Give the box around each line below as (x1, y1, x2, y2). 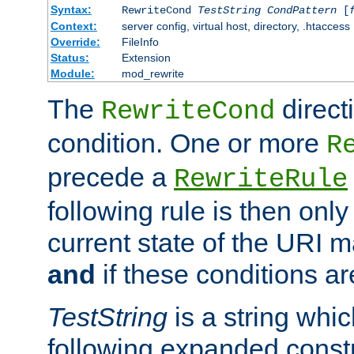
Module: (50, 66, 95, 80)
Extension (121, 51, 171, 64)
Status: (50, 51, 89, 64)
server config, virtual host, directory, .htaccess (121, 19, 350, 32)
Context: (50, 19, 97, 32)
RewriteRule (174, 164, 348, 194)
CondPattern (266, 3, 337, 17)
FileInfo (121, 35, 159, 48)
